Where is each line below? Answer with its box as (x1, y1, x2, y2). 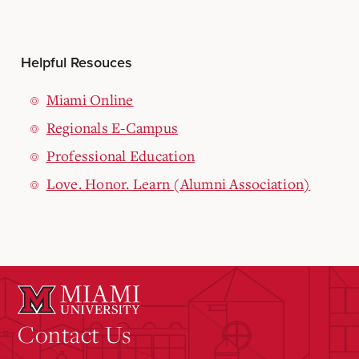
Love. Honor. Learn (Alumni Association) (46, 173, 311, 193)
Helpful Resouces (20, 53, 132, 71)
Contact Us (18, 317, 131, 349)
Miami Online (46, 89, 134, 109)
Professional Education (46, 145, 195, 165)
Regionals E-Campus (46, 117, 178, 137)
